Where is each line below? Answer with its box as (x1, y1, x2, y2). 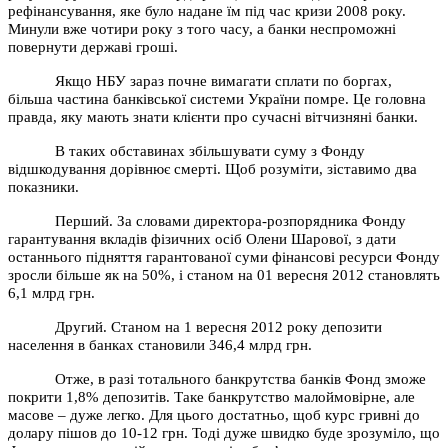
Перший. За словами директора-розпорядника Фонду (55, 212, 407, 229)
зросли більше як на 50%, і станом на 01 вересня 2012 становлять (8, 266, 440, 283)
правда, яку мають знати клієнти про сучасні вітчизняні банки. (8, 108, 418, 125)
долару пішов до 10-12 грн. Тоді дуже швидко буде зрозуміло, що (8, 424, 440, 441)
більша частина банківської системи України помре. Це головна (8, 90, 426, 107)
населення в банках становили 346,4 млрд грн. (8, 336, 312, 353)
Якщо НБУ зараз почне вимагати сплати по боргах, (55, 72, 393, 89)
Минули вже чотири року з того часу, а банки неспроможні (8, 20, 396, 37)
